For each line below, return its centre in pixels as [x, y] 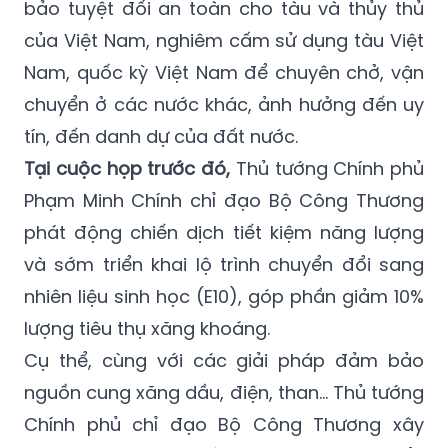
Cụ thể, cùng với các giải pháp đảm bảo [224, 360]
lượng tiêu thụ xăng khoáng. [147, 328]
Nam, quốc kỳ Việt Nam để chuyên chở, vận [224, 72]
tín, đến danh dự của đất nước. [161, 136]
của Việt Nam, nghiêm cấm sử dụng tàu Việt [224, 40]
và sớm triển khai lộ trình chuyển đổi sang [224, 264]
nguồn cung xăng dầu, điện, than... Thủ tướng [224, 392]
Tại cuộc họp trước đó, [127, 168]
